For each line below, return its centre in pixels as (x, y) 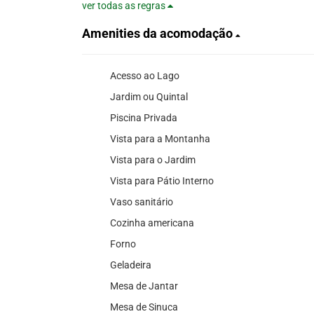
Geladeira (131, 265)
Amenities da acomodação (159, 33)
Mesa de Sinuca (144, 307)
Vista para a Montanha (160, 139)
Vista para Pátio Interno (162, 181)
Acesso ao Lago (145, 76)
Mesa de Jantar (144, 286)
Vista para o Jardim (153, 160)
